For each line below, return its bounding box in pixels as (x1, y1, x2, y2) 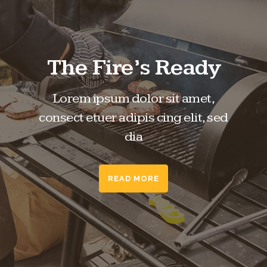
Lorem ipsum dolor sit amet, (52, 91, 215, 107)
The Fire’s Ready (46, 54, 221, 81)
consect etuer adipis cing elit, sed (39, 110, 228, 126)
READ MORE (108, 174, 159, 183)
